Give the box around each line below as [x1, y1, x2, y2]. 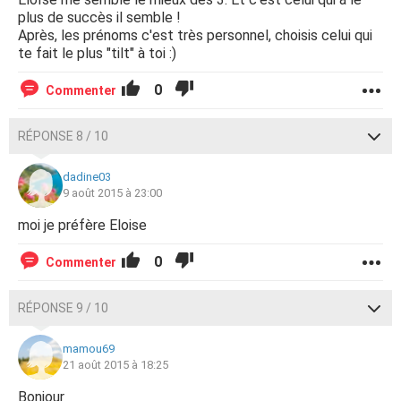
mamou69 [63, 342, 115, 355]
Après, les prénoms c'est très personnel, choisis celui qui [18, 27, 372, 44]
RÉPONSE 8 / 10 [18, 129, 108, 143]
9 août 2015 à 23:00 [63, 186, 162, 200]
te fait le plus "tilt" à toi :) [18, 45, 176, 62]
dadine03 [63, 170, 111, 183]
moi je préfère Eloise [18, 217, 147, 234]
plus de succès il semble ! [18, 9, 181, 26]
